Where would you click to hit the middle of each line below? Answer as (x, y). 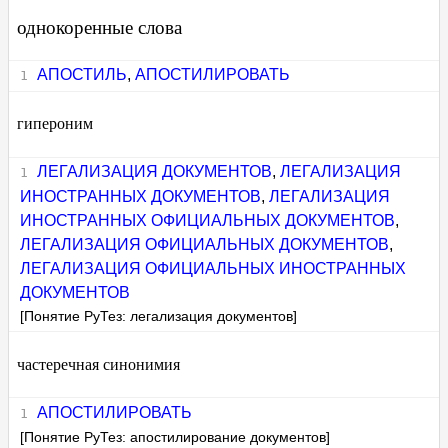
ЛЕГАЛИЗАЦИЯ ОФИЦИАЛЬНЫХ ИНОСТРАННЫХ (213, 268)
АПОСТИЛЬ (81, 75)
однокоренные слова (99, 27)
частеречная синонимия (98, 364)
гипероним (55, 124)
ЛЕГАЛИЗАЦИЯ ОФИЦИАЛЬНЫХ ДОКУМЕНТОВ (205, 244)
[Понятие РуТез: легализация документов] (159, 316)
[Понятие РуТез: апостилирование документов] (175, 437)
